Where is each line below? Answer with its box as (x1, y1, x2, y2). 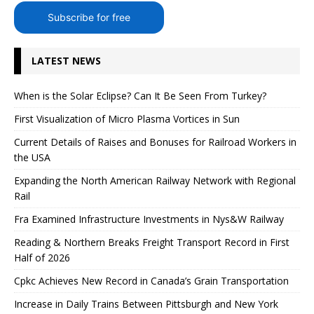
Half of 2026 (14, 251, 70, 265)
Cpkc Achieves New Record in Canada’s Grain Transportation (14, 274, 289, 288)
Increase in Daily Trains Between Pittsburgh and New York (14, 297, 278, 311)
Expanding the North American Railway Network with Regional (14, 174, 296, 188)
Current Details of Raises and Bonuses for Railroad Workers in (14, 135, 296, 149)
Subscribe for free (48, 11, 130, 24)
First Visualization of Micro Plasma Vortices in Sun (14, 112, 240, 126)
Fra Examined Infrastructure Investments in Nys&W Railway (14, 212, 284, 226)
